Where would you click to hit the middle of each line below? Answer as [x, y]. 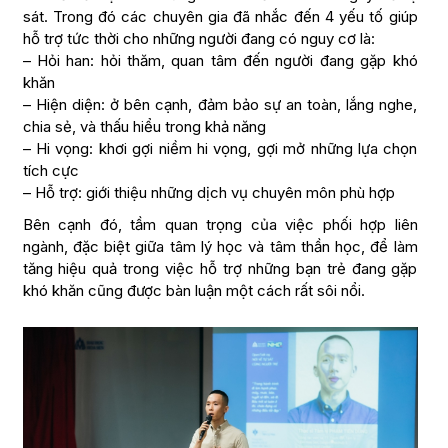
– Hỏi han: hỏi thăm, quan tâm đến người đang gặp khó [220, 61]
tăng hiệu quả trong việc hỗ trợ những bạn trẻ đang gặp [220, 269]
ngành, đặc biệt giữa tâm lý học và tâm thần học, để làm [220, 247]
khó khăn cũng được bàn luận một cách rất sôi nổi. [193, 291]
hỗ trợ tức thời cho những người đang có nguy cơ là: [198, 39]
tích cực [50, 171]
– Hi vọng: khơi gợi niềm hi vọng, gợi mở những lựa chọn [220, 149]
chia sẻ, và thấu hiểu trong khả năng [144, 127]
